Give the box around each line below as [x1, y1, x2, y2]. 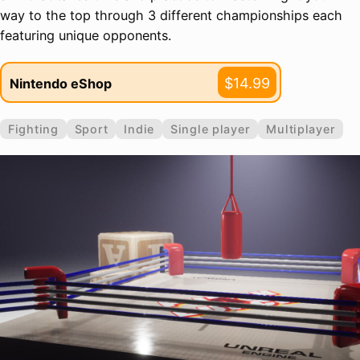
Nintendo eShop [10, 75, 112, 92]
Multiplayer [266, 122, 336, 137]
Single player [170, 122, 251, 137]
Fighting [8, 122, 59, 137]
